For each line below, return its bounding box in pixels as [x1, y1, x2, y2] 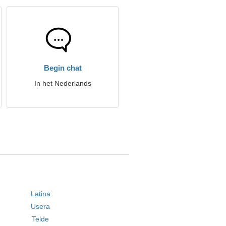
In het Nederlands [34, 79, 91, 87]
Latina [30, 190, 50, 198]
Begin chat [43, 64, 82, 72]
